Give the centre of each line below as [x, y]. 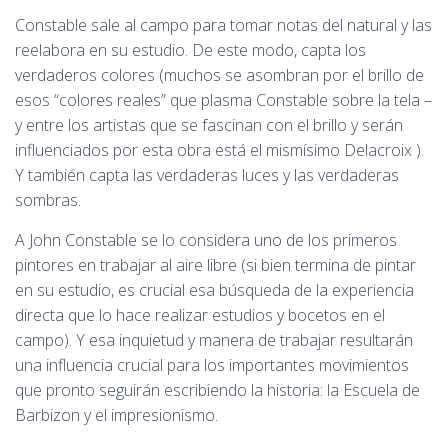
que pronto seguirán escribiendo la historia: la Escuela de [217, 390]
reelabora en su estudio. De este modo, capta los [190, 50]
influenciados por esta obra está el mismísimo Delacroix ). [219, 150]
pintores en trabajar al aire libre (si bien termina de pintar [215, 265]
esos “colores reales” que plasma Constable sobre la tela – [223, 100]
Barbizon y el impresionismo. [116, 415]
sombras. [48, 200]
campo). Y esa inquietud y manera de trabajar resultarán [214, 340]
